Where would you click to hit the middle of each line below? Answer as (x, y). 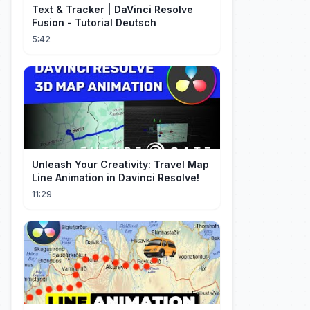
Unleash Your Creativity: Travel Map (120, 164)
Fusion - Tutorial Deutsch (94, 22)
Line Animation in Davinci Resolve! (116, 177)
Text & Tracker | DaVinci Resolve (112, 9)
